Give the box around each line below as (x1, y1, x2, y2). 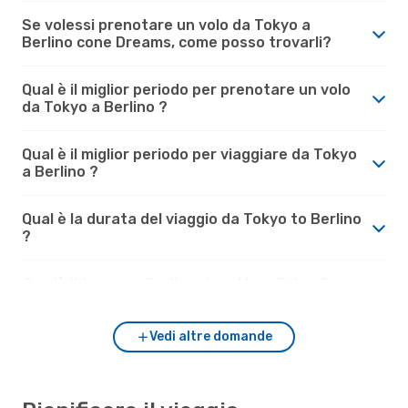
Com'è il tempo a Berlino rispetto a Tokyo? (22, 274, 329, 292)
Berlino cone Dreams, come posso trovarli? (22, 33, 331, 51)
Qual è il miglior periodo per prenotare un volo (22, 80, 351, 98)
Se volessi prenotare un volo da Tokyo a (22, 15, 311, 34)
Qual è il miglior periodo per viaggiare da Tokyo (22, 145, 357, 163)
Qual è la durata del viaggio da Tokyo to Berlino (22, 209, 362, 228)
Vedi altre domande (148, 328, 272, 344)
